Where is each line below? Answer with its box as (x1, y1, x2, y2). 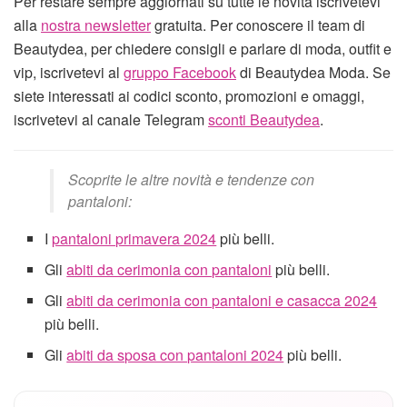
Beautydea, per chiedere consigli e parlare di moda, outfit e (14, 38, 392, 60)
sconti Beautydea (208, 109, 320, 131)
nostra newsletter (41, 15, 151, 36)
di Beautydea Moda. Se (236, 62, 391, 84)
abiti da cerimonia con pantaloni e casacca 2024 (66, 290, 378, 312)
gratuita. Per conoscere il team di (151, 15, 365, 36)
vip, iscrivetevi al (14, 62, 124, 84)
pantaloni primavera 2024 (52, 228, 217, 250)
